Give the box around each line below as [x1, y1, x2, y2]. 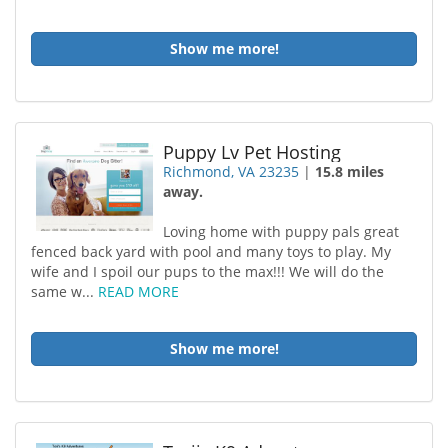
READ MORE [98, 282, 179, 301]
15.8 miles [315, 162, 385, 181]
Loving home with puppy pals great [163, 222, 400, 241]
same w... [31, 282, 98, 301]
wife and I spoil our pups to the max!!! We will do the [31, 262, 384, 281]
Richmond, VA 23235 [163, 162, 300, 181]
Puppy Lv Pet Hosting [163, 140, 342, 164]
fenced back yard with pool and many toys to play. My [31, 242, 391, 261]
